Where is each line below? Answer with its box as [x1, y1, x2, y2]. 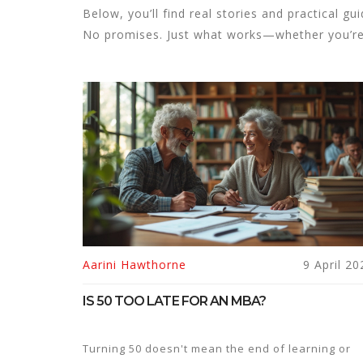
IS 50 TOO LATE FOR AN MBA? [83, 293, 267, 309]
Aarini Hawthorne [83, 256, 186, 272]
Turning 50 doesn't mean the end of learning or [83, 340, 351, 356]
